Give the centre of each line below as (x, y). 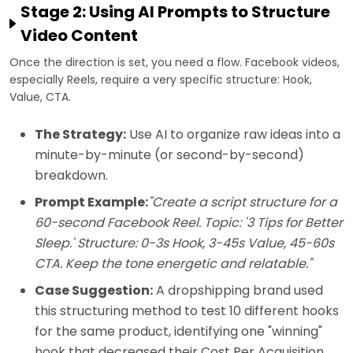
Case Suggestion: (94, 291)
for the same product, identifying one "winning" (178, 332)
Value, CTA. (40, 97)
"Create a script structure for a (243, 203)
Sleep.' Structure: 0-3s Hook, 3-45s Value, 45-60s (184, 243)
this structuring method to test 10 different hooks (187, 311)
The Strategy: (80, 135)
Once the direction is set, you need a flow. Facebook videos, (175, 63)
